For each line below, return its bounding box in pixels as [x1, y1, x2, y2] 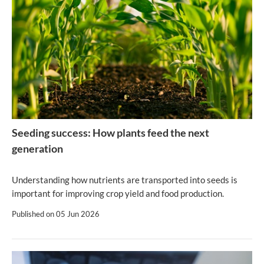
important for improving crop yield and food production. [12, 188, 224, 199]
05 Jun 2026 [56, 209, 100, 219]
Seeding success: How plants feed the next [12, 126, 209, 140]
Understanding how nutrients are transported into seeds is [12, 174, 237, 186]
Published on [12, 209, 56, 219]
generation [12, 142, 63, 156]
